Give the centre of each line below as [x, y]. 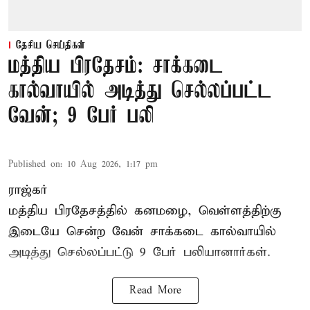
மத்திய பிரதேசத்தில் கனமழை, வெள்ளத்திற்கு [145, 210]
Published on [34, 164]
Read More [155, 290]
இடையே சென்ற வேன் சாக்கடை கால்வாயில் [142, 231]
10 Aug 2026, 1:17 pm [112, 164]
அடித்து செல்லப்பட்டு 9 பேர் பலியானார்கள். [139, 252]
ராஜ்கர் [28, 190]
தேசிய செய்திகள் [51, 45]
